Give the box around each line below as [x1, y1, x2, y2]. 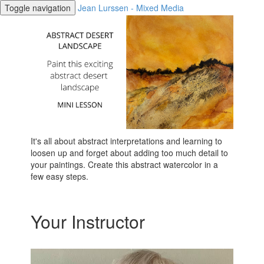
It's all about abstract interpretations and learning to [31, 135, 223, 147]
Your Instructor [31, 209, 146, 235]
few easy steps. [31, 170, 89, 183]
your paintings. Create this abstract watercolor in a [31, 159, 219, 171]
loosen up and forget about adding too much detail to [31, 147, 229, 159]
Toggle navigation [5, 2, 71, 14]
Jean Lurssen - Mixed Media [78, 2, 184, 14]
